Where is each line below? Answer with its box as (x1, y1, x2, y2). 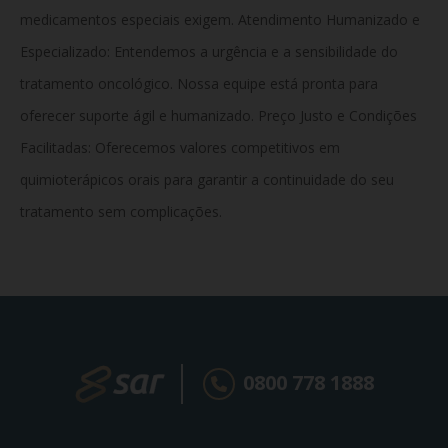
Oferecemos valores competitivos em (91, 137, 340, 157)
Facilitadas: (20, 137, 91, 157)
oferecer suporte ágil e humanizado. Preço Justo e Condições (20, 105, 417, 125)
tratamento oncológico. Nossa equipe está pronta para (20, 73, 378, 93)
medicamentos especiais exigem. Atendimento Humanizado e (20, 9, 420, 29)
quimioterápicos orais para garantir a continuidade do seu (20, 169, 394, 189)
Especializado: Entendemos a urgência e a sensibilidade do (20, 41, 398, 61)
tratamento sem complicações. (20, 201, 222, 221)
